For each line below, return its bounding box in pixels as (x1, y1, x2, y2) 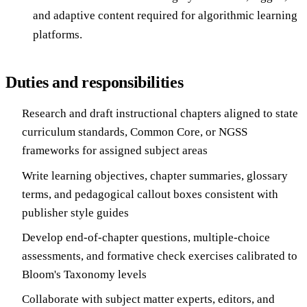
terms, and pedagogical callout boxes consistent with (22, 187, 278, 201)
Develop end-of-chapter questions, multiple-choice (22, 230, 270, 244)
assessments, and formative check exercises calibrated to (22, 249, 297, 262)
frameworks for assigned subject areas (22, 144, 208, 158)
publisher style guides (22, 206, 129, 219)
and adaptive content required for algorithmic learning (33, 9, 297, 23)
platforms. (33, 28, 82, 42)
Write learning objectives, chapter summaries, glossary (22, 169, 288, 182)
